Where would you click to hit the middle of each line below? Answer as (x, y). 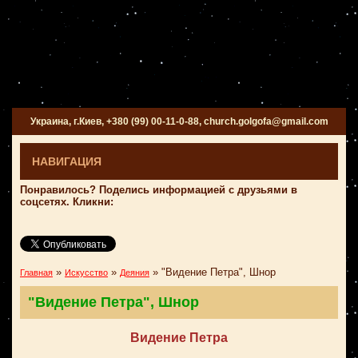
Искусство (86, 272)
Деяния (135, 272)
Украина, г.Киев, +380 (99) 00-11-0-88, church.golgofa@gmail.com (179, 121)
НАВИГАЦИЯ (67, 161)
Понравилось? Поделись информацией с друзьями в (159, 190)
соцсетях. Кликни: (67, 202)
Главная (36, 272)
